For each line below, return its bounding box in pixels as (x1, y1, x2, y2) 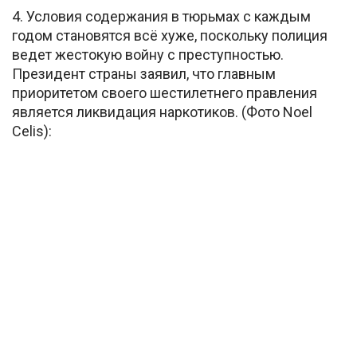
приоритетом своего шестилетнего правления (12, 84, 317, 102)
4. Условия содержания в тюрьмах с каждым (12, 8, 311, 25)
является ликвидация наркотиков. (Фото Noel (12, 104, 312, 121)
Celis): (12, 123, 52, 140)
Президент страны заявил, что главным (12, 65, 276, 83)
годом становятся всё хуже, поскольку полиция (12, 27, 328, 45)
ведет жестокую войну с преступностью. (12, 46, 284, 64)
